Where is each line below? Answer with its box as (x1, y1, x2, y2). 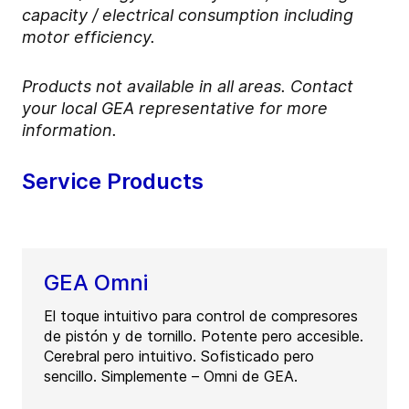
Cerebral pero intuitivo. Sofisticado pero (44, 347, 314, 366)
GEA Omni (44, 269, 148, 297)
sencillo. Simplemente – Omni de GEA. (44, 367, 298, 386)
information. (22, 121, 117, 141)
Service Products (22, 168, 204, 195)
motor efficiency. (22, 27, 155, 47)
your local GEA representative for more (22, 99, 328, 119)
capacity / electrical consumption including (22, 5, 353, 26)
